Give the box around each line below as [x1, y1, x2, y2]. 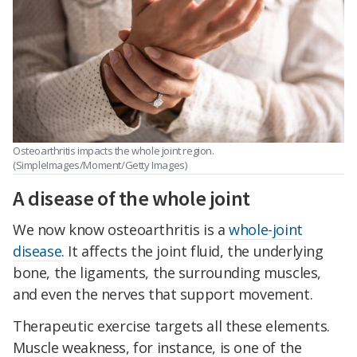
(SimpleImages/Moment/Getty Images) [13, 158, 187, 173]
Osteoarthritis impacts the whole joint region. [13, 143, 214, 159]
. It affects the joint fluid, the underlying [61, 241, 324, 261]
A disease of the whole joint [13, 185, 250, 212]
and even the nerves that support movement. [13, 284, 313, 304]
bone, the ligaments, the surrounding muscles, [13, 263, 322, 283]
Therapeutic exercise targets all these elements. [13, 316, 330, 336]
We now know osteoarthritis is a [13, 220, 229, 240]
